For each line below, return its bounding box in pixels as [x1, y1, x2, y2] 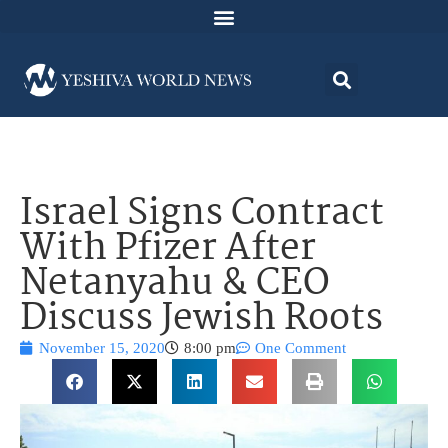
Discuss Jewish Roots [20, 290, 383, 350]
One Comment [255, 340, 346, 357]
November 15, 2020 [39, 340, 165, 357]
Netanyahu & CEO [20, 255, 330, 315]
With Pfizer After [20, 220, 316, 280]
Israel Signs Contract [20, 185, 384, 245]
